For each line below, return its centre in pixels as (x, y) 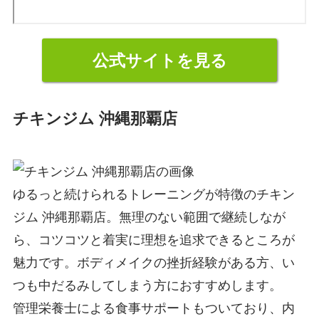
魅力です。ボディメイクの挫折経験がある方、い (153, 262)
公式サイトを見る (159, 59)
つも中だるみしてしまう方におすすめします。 (147, 284)
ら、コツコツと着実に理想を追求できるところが (153, 239)
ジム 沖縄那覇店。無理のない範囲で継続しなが (149, 216)
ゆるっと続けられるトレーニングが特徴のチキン (153, 193)
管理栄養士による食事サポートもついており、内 (153, 307)
